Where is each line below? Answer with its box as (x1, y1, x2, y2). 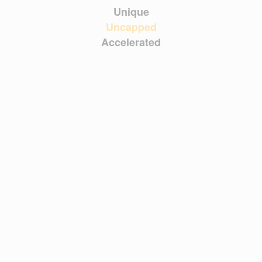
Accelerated (101, 35, 161, 50)
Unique (113, 4, 149, 19)
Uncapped (105, 19, 157, 35)
